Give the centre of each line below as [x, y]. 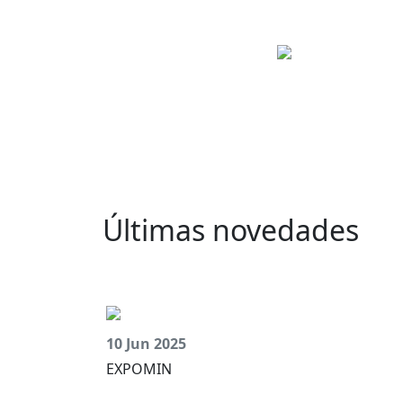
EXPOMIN [139, 369]
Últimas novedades [231, 229]
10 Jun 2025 [146, 344]
